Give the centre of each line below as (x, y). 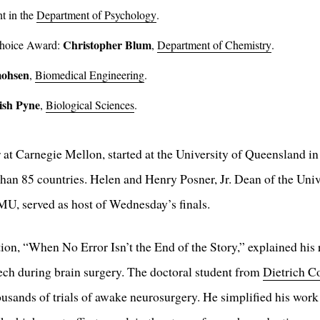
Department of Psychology (96, 15)
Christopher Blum (107, 45)
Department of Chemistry (214, 45)
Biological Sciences (90, 105)
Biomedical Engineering (90, 75)
